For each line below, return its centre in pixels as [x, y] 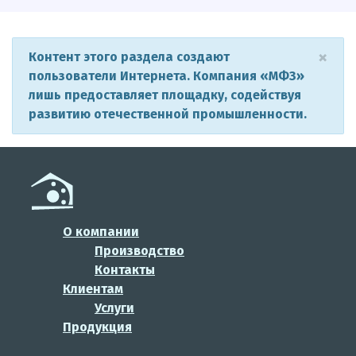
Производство [139, 251]
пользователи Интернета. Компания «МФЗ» [166, 76]
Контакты [125, 270]
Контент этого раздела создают [129, 57]
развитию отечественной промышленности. [168, 114]
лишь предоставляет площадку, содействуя [165, 95]
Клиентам [93, 289]
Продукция [97, 327]
